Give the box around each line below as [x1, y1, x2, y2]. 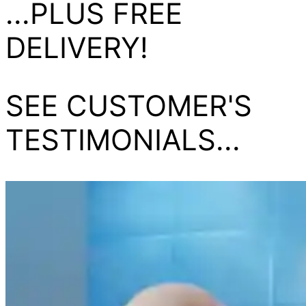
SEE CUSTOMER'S [5, 88, 252, 124]
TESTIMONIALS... [5, 122, 240, 158]
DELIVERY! [5, 30, 148, 66]
